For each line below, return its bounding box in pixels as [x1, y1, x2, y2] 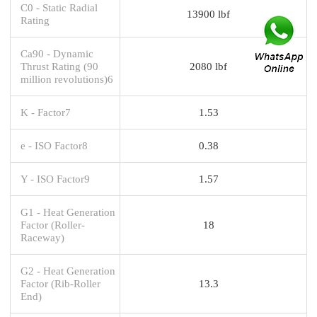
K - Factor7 [21, 105, 71, 118]
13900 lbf [187, 7, 230, 20]
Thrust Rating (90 [21, 59, 98, 72]
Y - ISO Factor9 [21, 172, 90, 185]
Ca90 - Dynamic [21, 47, 93, 59]
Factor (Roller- [21, 218, 85, 231]
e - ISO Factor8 [21, 139, 88, 151]
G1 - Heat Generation [21, 205, 115, 218]
